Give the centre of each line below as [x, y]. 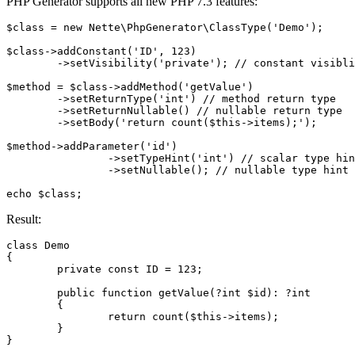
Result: [24, 219]
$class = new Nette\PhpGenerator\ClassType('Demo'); [165, 27]
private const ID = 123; [32, 269]
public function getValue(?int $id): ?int [32, 292]
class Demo [38, 245]
